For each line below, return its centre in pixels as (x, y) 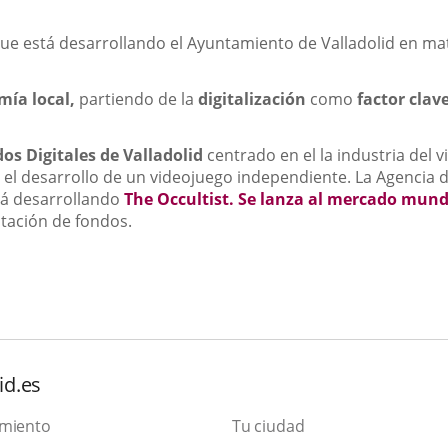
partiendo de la (138, 99)
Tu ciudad (268, 426)
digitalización (253, 99)
